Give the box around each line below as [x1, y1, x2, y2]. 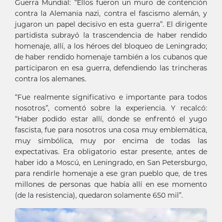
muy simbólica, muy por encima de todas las [15, 136, 207, 146]
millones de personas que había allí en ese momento [15, 180, 207, 189]
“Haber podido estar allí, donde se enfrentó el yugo [15, 114, 207, 124]
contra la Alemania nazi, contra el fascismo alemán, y [15, 9, 207, 18]
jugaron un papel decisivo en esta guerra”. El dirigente [15, 20, 207, 29]
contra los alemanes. [15, 74, 86, 84]
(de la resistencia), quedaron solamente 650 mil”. [15, 191, 183, 200]
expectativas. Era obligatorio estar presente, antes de [15, 147, 207, 157]
